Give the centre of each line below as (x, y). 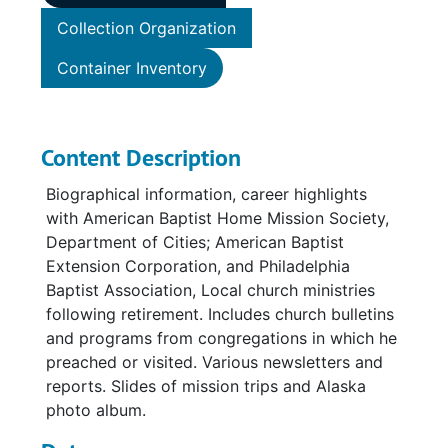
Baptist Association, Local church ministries (210, 290)
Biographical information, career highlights (206, 194)
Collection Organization (146, 28)
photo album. (96, 410)
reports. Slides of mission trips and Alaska (206, 386)
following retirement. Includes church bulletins (220, 314)
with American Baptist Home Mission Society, (217, 218)
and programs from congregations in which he (221, 338)
